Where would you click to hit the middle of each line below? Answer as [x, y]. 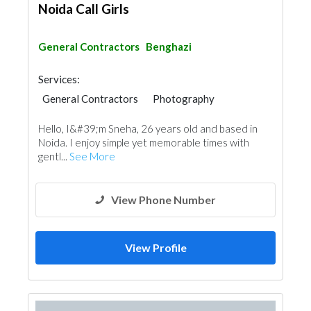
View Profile [155, 247]
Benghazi [169, 47]
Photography [184, 99]
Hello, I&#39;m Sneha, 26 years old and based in [148, 128]
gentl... [54, 156]
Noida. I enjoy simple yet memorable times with [144, 142]
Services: [59, 79]
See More [92, 156]
